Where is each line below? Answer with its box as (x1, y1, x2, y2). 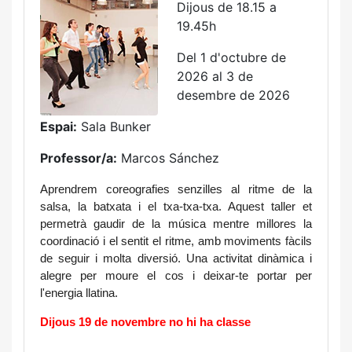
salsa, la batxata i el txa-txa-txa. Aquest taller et (40, 200, 312, 213)
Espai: (40, 119, 77, 134)
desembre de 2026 (177, 87, 290, 103)
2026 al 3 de (177, 68, 253, 84)
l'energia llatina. (40, 287, 118, 299)
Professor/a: (40, 150, 117, 166)
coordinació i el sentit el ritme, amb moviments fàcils (40, 235, 312, 247)
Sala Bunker (77, 119, 151, 134)
